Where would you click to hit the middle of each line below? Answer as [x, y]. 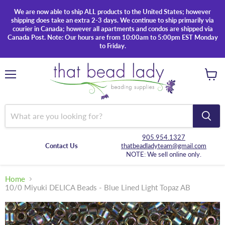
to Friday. [113, 46]
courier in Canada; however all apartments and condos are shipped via [113, 29]
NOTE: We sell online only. [164, 154]
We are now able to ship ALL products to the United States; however [113, 12]
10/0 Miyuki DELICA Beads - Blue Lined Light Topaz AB [98, 188]
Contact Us [61, 145]
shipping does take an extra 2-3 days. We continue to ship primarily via [113, 20]
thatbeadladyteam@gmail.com [164, 145]
